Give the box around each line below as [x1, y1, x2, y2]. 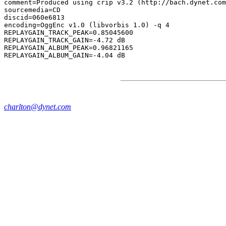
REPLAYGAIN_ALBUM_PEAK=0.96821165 [4, 44, 133, 51]
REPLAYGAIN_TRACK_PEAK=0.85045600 [4, 29, 133, 36]
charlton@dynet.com [4, 102, 71, 111]
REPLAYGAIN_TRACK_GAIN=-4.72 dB [4, 36, 125, 44]
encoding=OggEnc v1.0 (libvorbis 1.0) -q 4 [4, 21, 169, 29]
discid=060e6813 [4, 14, 65, 21]
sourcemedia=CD [4, 6, 61, 14]
